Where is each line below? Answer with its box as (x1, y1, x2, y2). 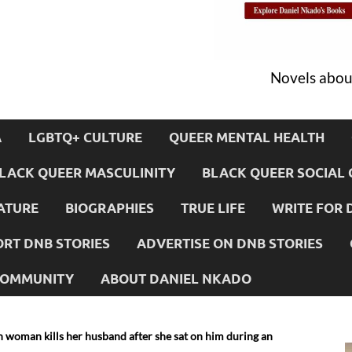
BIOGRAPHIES (65, 199, 154, 216)
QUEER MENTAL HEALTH (169, 128, 324, 145)
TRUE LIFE (181, 199, 245, 216)
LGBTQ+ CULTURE (28, 128, 142, 145)
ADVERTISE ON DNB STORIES (137, 234, 323, 251)
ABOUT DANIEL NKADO (101, 269, 251, 287)
